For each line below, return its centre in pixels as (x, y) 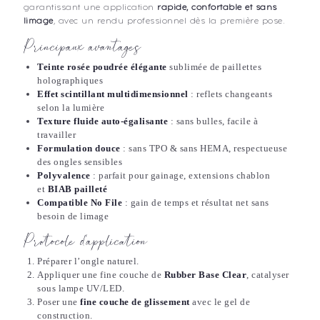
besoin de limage (73, 216)
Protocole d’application (85, 243)
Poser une (59, 302)
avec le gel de (220, 302)
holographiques (70, 81)
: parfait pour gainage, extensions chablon (180, 176)
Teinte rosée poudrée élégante (102, 67)
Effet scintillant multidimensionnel (113, 94)
